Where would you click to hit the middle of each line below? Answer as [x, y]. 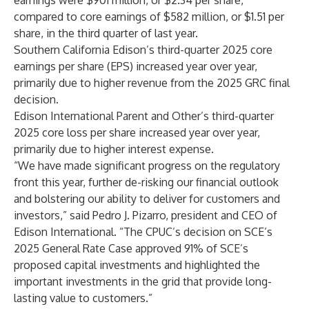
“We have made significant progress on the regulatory [147, 166]
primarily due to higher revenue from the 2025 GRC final [152, 83]
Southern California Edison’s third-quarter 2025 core [143, 50]
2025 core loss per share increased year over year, [137, 132]
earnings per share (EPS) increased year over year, [136, 66]
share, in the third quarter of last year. [106, 33]
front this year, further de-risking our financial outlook [146, 182]
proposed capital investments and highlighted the [137, 265]
